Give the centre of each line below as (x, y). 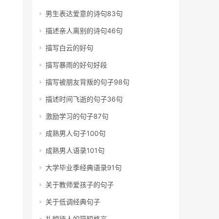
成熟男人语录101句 (75, 150)
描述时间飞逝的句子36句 (84, 99)
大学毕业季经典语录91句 (84, 167)
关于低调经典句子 (73, 202)
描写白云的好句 (69, 48)
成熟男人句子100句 (76, 133)
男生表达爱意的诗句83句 (84, 13)
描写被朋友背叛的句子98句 (88, 82)
